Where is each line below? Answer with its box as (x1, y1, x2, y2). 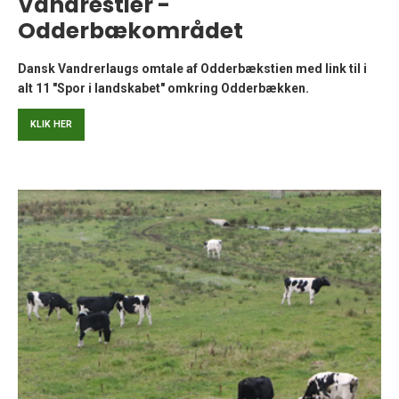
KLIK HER (30, 118, 72, 131)
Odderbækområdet (18, 15, 243, 47)
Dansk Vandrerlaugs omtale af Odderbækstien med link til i (18, 61, 367, 76)
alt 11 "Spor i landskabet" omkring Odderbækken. (18, 80, 309, 95)
